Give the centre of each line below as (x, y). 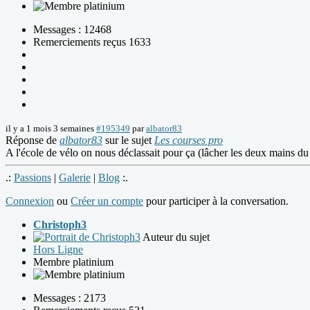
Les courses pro (189, 140)
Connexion (30, 201)
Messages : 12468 (72, 30)
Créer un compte (107, 201)
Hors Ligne (58, 250)
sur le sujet (128, 140)
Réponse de (33, 140)
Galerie (75, 178)
